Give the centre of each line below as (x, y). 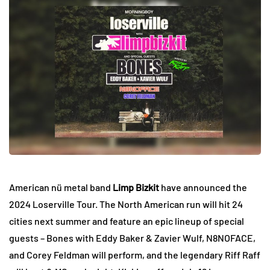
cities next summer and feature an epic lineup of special (127, 221)
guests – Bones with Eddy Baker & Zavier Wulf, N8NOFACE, (132, 238)
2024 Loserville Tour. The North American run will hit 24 (126, 204)
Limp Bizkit (136, 187)
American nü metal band (61, 187)
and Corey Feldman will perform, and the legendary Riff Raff (135, 255)
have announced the (203, 187)
